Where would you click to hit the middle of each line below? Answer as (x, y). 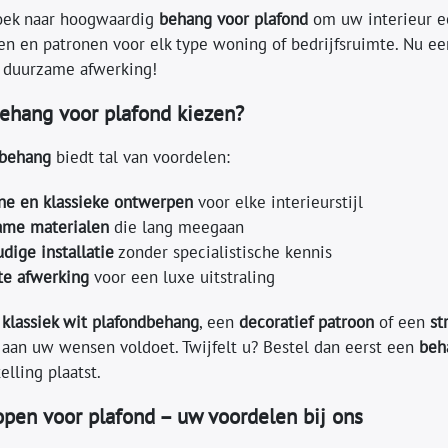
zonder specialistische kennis (222, 251)
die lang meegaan (176, 226)
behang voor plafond (233, 18)
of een (401, 321)
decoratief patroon (306, 321)
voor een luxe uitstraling (181, 276)
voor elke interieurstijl (277, 201)
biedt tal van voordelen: (140, 156)
